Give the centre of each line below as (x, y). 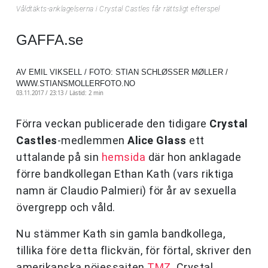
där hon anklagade (193, 157)
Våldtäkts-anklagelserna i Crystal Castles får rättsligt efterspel (118, 9)
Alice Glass (158, 141)
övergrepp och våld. (66, 208)
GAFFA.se (50, 40)
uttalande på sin (59, 157)
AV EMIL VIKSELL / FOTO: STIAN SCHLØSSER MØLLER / (122, 72)
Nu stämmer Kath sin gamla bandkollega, (121, 234)
